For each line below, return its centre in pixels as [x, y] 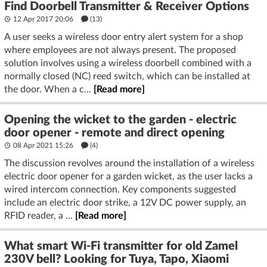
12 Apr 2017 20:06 [43, 19]
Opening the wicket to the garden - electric [120, 119]
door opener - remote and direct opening [114, 133]
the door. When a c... [49, 89]
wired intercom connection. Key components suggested [120, 189]
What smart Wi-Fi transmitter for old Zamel [121, 246]
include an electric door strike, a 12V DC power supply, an [125, 202]
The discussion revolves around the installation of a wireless [129, 163]
